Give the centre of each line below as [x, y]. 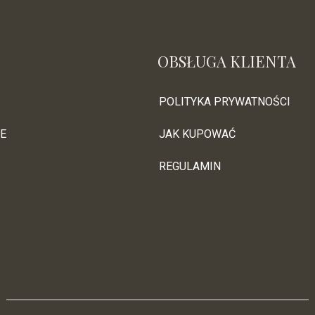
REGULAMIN [190, 167]
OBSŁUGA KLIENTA [227, 62]
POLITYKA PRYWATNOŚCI [225, 102]
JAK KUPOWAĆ [197, 134]
